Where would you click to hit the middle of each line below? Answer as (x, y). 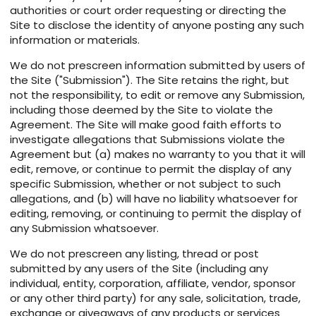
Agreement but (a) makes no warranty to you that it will (158, 154)
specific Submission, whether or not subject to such (145, 184)
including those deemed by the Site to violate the (141, 110)
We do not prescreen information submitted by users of (158, 66)
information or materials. (75, 40)
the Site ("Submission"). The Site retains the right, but (150, 80)
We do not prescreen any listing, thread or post (134, 254)
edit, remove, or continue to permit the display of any (151, 169)
